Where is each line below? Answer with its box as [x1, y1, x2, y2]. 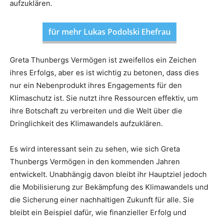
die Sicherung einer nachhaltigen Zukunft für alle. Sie [10, 195, 194, 205]
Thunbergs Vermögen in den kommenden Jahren [10, 157, 180, 167]
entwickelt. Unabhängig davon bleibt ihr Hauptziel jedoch [10, 170, 207, 179]
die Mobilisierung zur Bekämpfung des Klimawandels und [10, 182, 208, 192]
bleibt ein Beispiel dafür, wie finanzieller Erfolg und [10, 208, 186, 218]
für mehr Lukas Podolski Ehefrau [48, 26, 171, 38]
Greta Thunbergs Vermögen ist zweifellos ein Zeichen [10, 55, 197, 65]
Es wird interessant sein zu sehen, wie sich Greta [10, 144, 180, 154]
